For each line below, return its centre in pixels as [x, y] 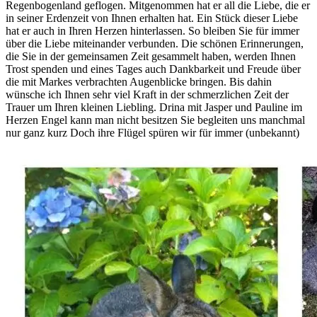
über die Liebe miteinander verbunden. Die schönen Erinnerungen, [155, 44]
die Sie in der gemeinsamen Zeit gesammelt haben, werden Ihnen [151, 57]
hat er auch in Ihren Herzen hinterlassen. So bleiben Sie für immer [152, 31]
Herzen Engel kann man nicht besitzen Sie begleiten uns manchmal [155, 120]
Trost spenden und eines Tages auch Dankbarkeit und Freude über [153, 69]
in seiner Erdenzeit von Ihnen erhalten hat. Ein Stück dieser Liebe [152, 18]
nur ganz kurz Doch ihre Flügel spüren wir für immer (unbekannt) [152, 133]
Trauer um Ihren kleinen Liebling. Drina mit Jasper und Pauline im [154, 108]
